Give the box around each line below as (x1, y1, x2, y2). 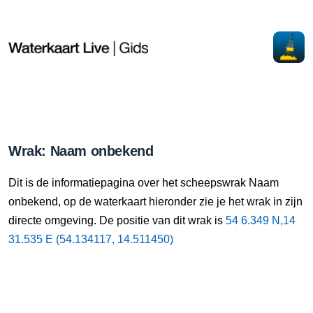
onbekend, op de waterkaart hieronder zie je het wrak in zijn (8, 196, 303, 208)
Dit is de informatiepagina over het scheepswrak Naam (8, 177, 279, 189)
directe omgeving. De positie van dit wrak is (8, 214, 226, 226)
